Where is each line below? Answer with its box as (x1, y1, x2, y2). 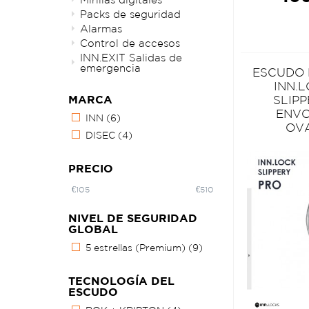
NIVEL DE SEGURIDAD (68, 212, 197, 225)
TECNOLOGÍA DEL (68, 275, 175, 288)
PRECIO (68, 162, 113, 175)
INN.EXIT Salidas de (80, 52, 182, 64)
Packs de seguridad (80, 8, 181, 21)
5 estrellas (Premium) (86, 242, 188, 254)
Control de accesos (80, 37, 180, 50)
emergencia (80, 62, 141, 74)
